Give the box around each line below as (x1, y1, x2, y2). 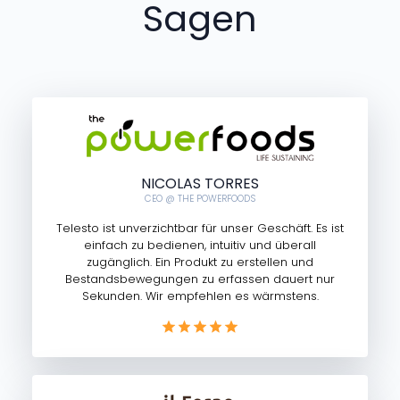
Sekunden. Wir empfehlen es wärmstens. (81, 288, 319, 304)
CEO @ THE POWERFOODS (145, 192, 255, 206)
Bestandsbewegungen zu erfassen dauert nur (65, 271, 335, 287)
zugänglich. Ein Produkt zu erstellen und (87, 254, 313, 271)
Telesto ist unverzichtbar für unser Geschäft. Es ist (56, 221, 344, 237)
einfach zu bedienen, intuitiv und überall (84, 237, 316, 254)
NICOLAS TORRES (141, 173, 259, 195)
